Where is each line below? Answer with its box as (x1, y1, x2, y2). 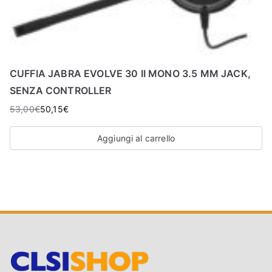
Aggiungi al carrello (97, 133, 175, 144)
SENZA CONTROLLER (10, 84, 112, 97)
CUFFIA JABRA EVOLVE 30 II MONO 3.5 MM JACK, (10, 67, 251, 80)
